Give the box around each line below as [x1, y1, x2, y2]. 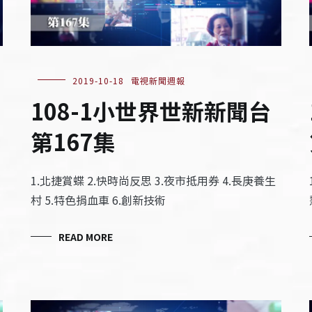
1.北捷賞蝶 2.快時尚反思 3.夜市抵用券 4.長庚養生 [30, 171, 276, 189]
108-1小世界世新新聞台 [30, 94, 271, 127]
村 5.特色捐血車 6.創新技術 [30, 191, 166, 208]
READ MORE [58, 229, 113, 244]
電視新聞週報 [130, 74, 185, 86]
